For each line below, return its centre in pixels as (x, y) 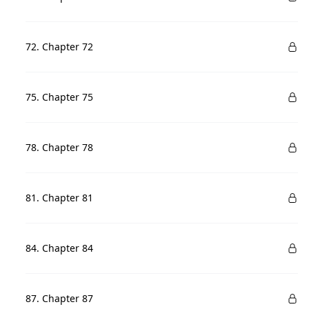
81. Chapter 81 (60, 198)
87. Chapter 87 (60, 298)
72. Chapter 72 (60, 47)
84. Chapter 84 (60, 248)
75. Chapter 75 (60, 97)
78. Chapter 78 (60, 147)
